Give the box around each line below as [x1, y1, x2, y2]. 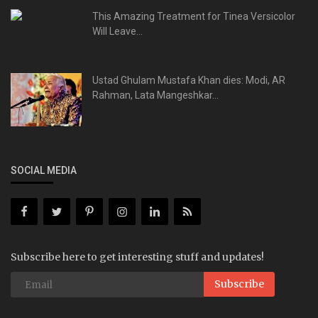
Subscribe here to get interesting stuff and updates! [11, 251, 264, 264]
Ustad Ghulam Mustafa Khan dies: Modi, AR [92, 75, 285, 87]
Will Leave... [92, 26, 143, 38]
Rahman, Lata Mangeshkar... [92, 89, 219, 102]
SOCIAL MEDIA [11, 165, 77, 177]
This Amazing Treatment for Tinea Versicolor [92, 11, 295, 23]
